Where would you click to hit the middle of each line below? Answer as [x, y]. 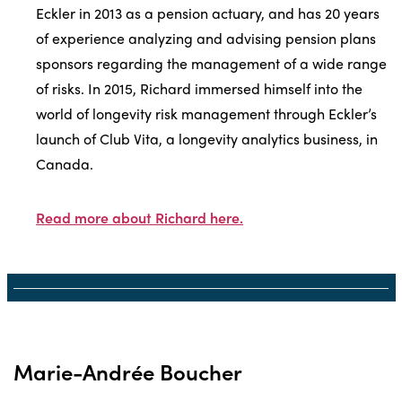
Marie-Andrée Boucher [128, 371]
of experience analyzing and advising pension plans [206, 38]
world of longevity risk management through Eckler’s [206, 113]
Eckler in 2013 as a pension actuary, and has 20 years [208, 13]
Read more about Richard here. [140, 217]
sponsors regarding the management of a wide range [211, 63]
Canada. [65, 163]
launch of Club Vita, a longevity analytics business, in [207, 138]
